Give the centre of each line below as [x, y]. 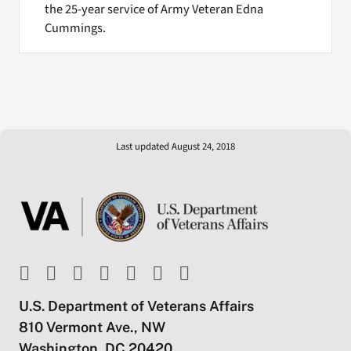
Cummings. [75, 28]
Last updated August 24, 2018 [175, 146]
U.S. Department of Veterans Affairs [136, 306]
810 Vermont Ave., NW [92, 327]
